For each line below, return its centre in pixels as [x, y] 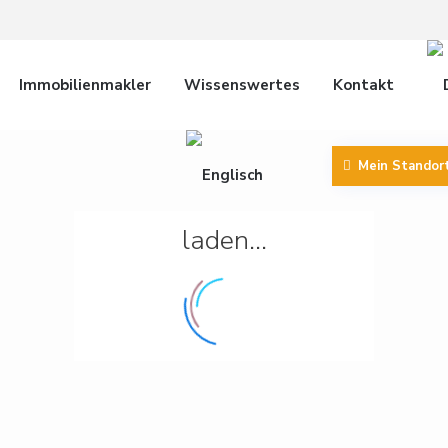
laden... [224, 240]
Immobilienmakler [84, 85]
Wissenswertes [241, 85]
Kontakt [363, 85]
